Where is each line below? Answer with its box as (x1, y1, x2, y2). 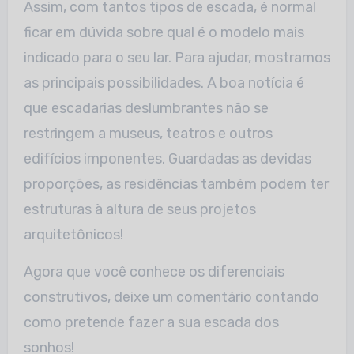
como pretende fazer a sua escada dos (23, 313, 279, 331)
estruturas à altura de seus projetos (23, 200, 256, 218)
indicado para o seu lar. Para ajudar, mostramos (23, 48, 330, 66)
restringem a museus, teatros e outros (23, 124, 273, 142)
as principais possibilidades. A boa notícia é (23, 73, 304, 92)
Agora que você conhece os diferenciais (23, 262, 284, 281)
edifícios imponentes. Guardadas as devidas (23, 149, 311, 168)
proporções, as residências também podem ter (23, 175, 329, 193)
